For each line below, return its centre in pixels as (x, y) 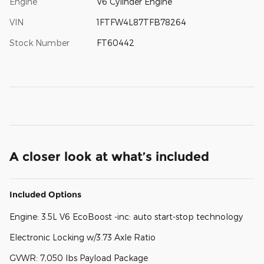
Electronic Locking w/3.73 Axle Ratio (82, 237)
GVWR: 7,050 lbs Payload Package (79, 258)
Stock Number (39, 42)
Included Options (45, 194)
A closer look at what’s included (109, 156)
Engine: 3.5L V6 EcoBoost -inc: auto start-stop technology (126, 216)
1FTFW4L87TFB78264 (141, 22)
